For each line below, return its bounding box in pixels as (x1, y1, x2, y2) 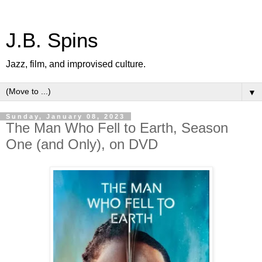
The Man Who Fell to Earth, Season (6, 120, 228, 136)
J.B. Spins (6, 29, 98, 51)
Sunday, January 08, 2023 (6, 113, 125, 120)
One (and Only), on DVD (6, 136, 158, 152)
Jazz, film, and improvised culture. (6, 59, 146, 69)
